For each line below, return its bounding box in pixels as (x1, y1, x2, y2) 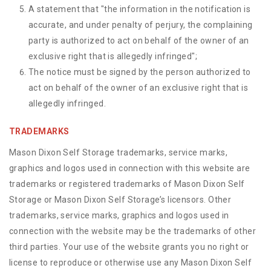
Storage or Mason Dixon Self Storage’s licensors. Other (9, 195, 232, 204)
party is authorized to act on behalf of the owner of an (28, 36, 249, 45)
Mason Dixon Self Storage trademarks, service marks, (9, 148, 227, 157)
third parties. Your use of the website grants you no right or (9, 242, 249, 252)
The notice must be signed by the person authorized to (28, 67, 251, 77)
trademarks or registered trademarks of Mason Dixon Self (9, 179, 245, 189)
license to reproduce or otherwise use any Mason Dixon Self (9, 258, 252, 267)
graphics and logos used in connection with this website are (9, 163, 250, 173)
